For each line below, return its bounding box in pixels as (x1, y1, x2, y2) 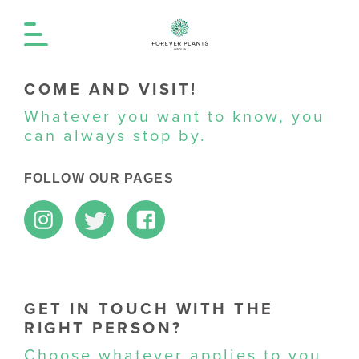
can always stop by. (24, 127, 207, 146)
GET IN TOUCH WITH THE (24, 300, 274, 319)
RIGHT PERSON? (24, 319, 183, 338)
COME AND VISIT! (24, 80, 198, 99)
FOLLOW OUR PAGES (24, 171, 174, 185)
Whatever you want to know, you (24, 107, 325, 127)
